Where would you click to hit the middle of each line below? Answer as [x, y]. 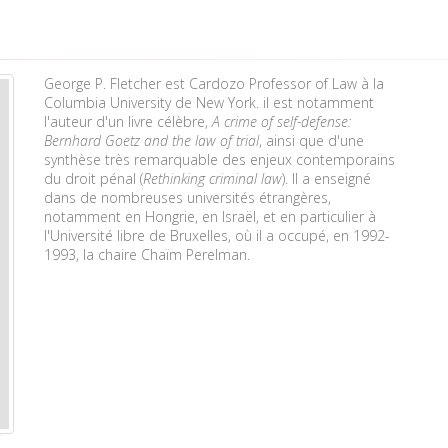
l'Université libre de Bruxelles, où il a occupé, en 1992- [217, 235]
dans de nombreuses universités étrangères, [187, 197]
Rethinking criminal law [212, 178]
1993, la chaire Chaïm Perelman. [147, 254]
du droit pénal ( [93, 178]
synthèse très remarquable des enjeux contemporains [219, 159]
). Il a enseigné [326, 178]
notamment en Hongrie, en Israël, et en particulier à [210, 216]
